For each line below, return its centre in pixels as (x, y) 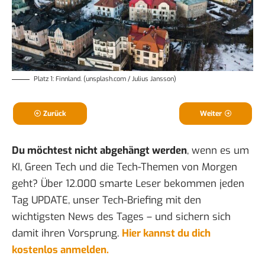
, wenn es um (218, 151)
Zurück (55, 114)
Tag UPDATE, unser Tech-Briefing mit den (106, 201)
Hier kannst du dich (166, 234)
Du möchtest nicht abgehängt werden (99, 151)
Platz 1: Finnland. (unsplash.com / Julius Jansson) (105, 79)
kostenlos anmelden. (60, 250)
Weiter (211, 114)
